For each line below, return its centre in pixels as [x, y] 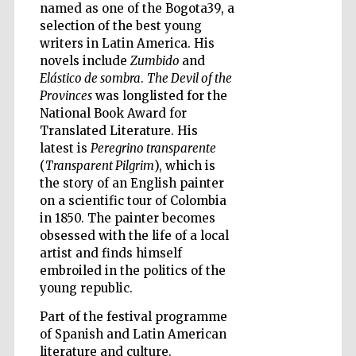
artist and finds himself [110, 253]
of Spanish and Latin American [133, 335]
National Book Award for [113, 114]
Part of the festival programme [133, 317]
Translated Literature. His [118, 131]
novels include [85, 61]
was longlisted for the [159, 96]
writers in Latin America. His [127, 44]
